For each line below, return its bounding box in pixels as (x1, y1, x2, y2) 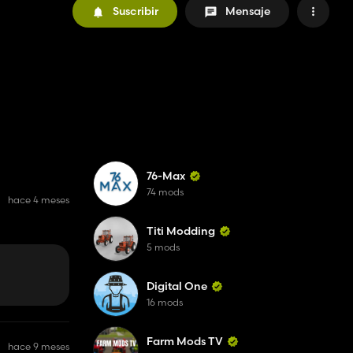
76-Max (147, 169, 185, 183)
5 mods (147, 241, 180, 253)
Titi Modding (147, 224, 215, 238)
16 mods (147, 296, 183, 308)
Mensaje (225, 4, 270, 18)
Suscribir (113, 4, 158, 18)
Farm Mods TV (147, 334, 223, 348)
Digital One (147, 279, 207, 293)
